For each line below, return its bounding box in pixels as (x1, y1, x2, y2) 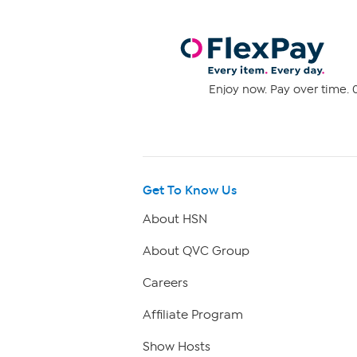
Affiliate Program (143, 308, 243, 323)
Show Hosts (143, 339, 210, 355)
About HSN (143, 212, 207, 227)
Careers (143, 276, 188, 291)
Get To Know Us (143, 182, 237, 198)
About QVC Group (143, 244, 249, 259)
